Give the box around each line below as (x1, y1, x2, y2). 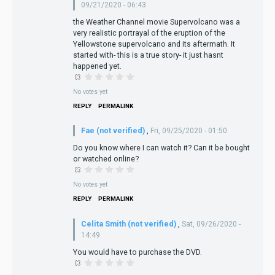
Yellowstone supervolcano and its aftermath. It (72, 39, 235, 48)
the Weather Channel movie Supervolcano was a (72, 17, 240, 26)
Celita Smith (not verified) (80, 219, 176, 228)
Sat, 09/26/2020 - (181, 219, 241, 228)
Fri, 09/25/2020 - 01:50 (150, 126, 227, 136)
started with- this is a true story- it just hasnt (72, 50, 223, 60)
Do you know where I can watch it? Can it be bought (72, 143, 250, 153)
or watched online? (72, 154, 139, 164)
